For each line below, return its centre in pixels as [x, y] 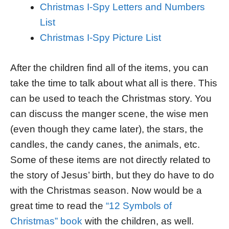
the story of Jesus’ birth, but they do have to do [112, 175]
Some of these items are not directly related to [110, 159]
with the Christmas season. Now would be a [106, 190]
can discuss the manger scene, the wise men [109, 113]
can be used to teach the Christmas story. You [111, 98]
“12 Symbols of [139, 205]
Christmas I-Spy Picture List [100, 37]
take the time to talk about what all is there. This [114, 83]
